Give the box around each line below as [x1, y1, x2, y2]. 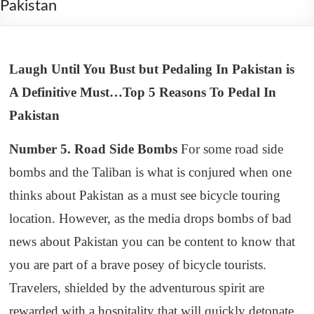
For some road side [177, 142, 284, 156]
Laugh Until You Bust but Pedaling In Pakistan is [9, 62, 295, 76]
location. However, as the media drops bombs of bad [9, 211, 292, 226]
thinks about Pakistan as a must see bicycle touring [9, 188, 281, 203]
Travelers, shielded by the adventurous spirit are [9, 280, 265, 295]
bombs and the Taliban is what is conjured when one [9, 165, 292, 179]
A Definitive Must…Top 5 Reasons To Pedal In [9, 85, 277, 100]
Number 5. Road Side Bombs [9, 142, 178, 156]
